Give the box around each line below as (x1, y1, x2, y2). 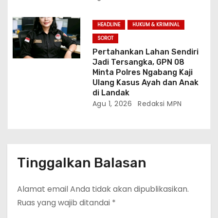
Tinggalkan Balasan (17, 155, 146, 171)
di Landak (92, 88, 129, 98)
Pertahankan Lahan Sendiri (92, 47, 199, 57)
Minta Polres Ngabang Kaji (92, 68, 193, 77)
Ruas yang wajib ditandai (17, 197, 112, 209)
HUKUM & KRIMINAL (132, 21, 180, 29)
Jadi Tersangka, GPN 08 (92, 57, 184, 67)
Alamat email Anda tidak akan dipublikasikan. (17, 183, 189, 195)
